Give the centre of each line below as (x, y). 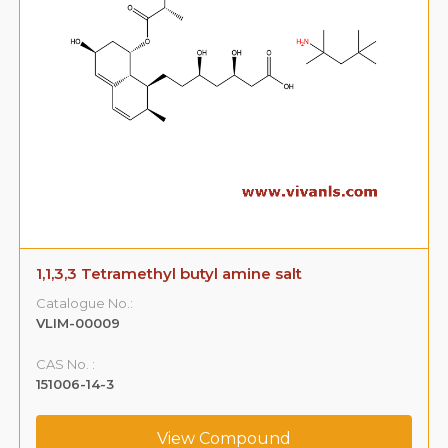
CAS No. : (66, 363)
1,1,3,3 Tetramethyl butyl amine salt (169, 273)
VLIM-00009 (78, 322)
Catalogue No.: (85, 302)
